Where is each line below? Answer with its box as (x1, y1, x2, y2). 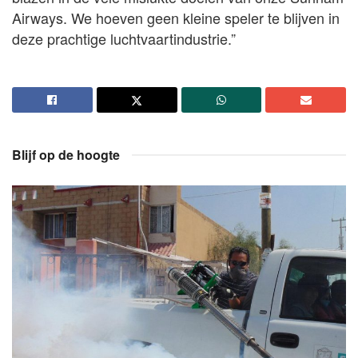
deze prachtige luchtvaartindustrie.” (12, 27, 236, 49)
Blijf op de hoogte (12, 145, 120, 164)
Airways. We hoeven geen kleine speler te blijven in (12, 6, 340, 28)
